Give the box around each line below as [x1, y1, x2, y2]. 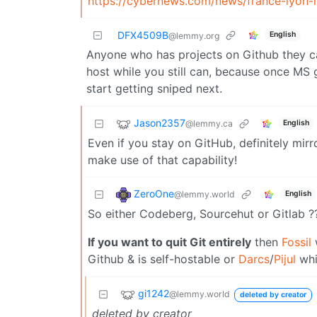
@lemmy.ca [185, 117, 233, 129]
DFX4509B [117, 28, 168, 41]
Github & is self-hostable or [88, 251, 238, 266]
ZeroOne [134, 187, 174, 200]
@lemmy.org [168, 30, 219, 41]
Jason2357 [134, 116, 185, 129]
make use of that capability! [88, 152, 237, 167]
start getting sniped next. [86, 81, 222, 96]
